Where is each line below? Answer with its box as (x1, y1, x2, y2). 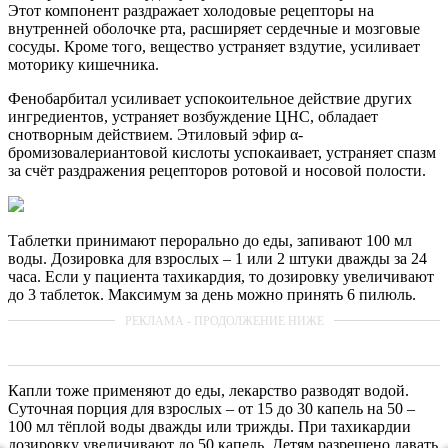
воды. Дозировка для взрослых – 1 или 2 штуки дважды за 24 (8, 250, 427, 268)
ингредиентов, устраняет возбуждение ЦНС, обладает (8, 108, 378, 126)
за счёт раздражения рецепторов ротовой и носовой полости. (8, 162, 426, 180)
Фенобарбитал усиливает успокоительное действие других (8, 90, 412, 108)
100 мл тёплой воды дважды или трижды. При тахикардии (8, 418, 411, 436)
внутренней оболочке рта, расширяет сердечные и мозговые (8, 20, 420, 38)
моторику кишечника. (8, 56, 159, 74)
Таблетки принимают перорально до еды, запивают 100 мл (8, 232, 412, 250)
